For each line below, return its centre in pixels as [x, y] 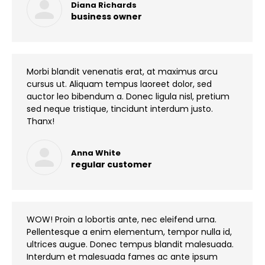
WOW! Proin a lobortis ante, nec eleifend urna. [122, 219]
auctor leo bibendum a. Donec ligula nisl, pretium [128, 96]
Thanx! [41, 121]
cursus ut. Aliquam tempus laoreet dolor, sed [119, 84]
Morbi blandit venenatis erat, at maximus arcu [122, 72]
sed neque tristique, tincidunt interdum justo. [120, 109]
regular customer [112, 164]
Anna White [96, 153]
